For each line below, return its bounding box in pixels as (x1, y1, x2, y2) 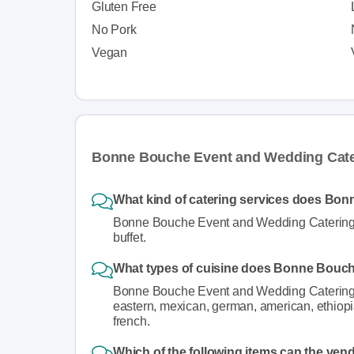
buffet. (112, 230, 146, 244)
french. (112, 314, 150, 328)
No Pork (92, 22, 137, 36)
